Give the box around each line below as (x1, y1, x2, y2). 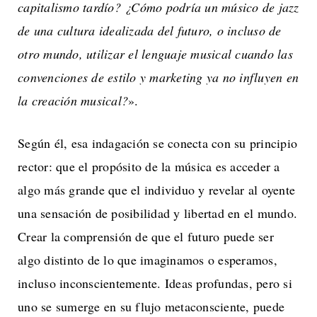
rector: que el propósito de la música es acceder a (18, 157, 280, 175)
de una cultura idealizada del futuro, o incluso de (18, 21, 282, 39)
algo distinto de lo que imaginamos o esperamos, (18, 250, 277, 268)
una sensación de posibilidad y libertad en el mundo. (18, 204, 297, 221)
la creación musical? (18, 91, 128, 109)
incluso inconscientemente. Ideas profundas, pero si (18, 274, 292, 292)
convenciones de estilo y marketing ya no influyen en (18, 68, 299, 86)
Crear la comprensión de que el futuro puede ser (18, 227, 274, 245)
